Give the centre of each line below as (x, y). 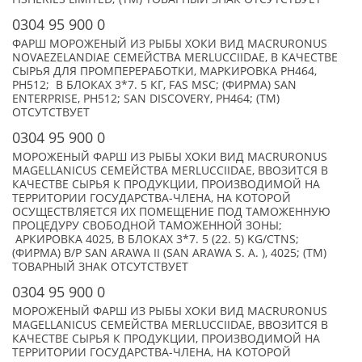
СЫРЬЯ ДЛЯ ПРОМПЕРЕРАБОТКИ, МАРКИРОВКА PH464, (164, 71)
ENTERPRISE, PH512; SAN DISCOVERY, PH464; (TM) (146, 99)
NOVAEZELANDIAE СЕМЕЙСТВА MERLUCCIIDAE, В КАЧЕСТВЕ (175, 57)
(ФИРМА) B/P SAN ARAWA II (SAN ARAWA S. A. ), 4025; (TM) (169, 253)
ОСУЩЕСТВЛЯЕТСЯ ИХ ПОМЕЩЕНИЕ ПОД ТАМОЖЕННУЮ (171, 212)
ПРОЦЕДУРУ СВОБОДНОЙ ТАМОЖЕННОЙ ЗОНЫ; (147, 225)
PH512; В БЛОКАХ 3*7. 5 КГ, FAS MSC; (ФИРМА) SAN (154, 85)
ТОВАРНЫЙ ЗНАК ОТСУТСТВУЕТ (100, 267)
